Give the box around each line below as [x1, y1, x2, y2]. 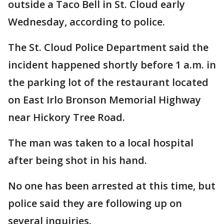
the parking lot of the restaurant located [8, 75, 208, 89]
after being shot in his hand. [8, 153, 149, 167]
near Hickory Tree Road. [8, 110, 125, 124]
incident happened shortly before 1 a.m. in [8, 58, 216, 71]
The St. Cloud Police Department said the [8, 40, 208, 54]
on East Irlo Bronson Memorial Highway [8, 93, 201, 106]
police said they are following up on [8, 196, 182, 210]
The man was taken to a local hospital [8, 136, 193, 149]
